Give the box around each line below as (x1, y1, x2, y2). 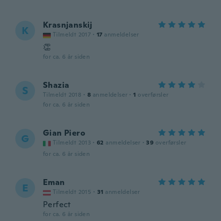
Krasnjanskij (43, 20, 93, 30)
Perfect (43, 199, 71, 210)
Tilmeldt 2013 (53, 139, 91, 147)
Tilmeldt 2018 (43, 91, 82, 99)
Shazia (43, 80, 70, 90)
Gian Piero (43, 128, 85, 138)
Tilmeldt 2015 (53, 188, 92, 196)
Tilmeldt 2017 (53, 31, 91, 38)
